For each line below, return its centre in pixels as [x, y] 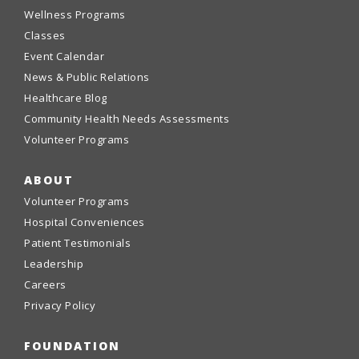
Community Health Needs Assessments [127, 119]
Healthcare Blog [66, 98]
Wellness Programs [75, 14]
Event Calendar [64, 56]
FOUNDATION [72, 346]
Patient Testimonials [77, 243]
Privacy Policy [60, 305]
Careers [45, 284]
